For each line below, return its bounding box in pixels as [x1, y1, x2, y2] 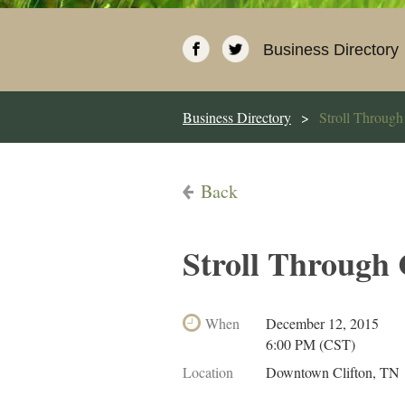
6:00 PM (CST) [266, 334, 355, 353]
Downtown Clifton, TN [266, 363, 400, 381]
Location [183, 363, 233, 381]
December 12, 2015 [266, 314, 379, 333]
